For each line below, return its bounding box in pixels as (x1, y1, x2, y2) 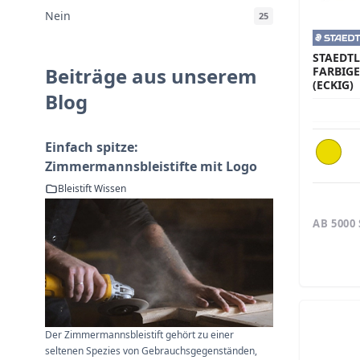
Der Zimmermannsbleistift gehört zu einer (45, 327, 234, 342)
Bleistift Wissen (58, 182, 126, 195)
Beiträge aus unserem (45, 63, 257, 89)
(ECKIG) (313, 77, 354, 93)
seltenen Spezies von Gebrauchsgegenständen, (45, 343, 257, 358)
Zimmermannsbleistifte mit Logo (45, 157, 257, 175)
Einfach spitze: (45, 138, 138, 156)
